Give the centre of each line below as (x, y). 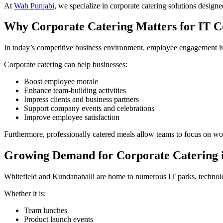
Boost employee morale (61, 82)
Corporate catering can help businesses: (66, 65)
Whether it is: (25, 194)
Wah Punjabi (34, 5)
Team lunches (46, 211)
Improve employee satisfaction (72, 117)
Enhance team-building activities (75, 91)
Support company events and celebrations (89, 109)
